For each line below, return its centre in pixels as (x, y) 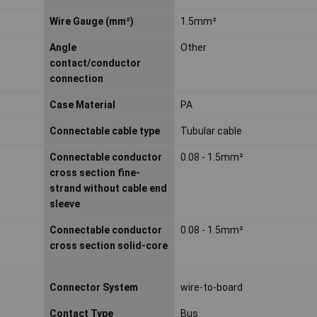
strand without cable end (108, 189)
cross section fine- (94, 173)
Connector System (93, 288)
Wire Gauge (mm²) (91, 22)
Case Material (82, 105)
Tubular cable (211, 131)
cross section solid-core (108, 246)
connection (76, 79)
